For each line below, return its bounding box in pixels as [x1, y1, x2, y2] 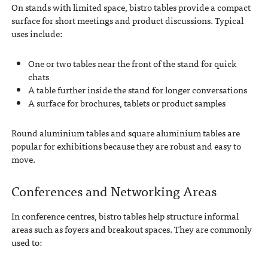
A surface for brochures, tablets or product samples [28, 95, 226, 110]
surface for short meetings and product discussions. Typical [11, 13, 243, 28]
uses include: [11, 26, 62, 41]
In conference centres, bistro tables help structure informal [11, 208, 239, 223]
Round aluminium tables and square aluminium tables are [11, 125, 240, 140]
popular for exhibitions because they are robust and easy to [11, 138, 241, 153]
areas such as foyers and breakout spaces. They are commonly [11, 221, 252, 236]
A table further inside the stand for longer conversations [28, 82, 247, 97]
